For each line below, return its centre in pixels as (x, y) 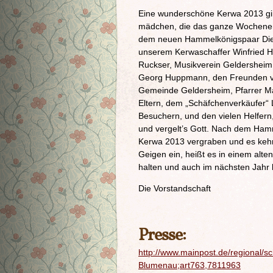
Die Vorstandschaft (175, 188)
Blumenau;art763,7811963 (190, 265)
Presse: (162, 236)
